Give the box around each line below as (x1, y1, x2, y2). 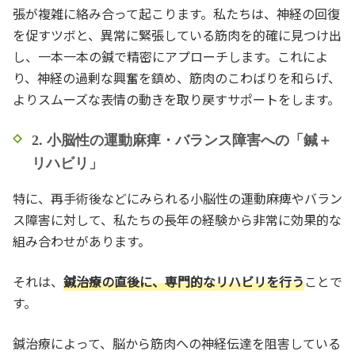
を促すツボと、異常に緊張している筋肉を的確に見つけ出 (13, 25, 342, 44)
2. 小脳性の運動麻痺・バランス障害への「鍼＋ (32, 132, 332, 148)
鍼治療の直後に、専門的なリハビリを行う (63, 271, 304, 291)
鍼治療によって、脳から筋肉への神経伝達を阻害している (13, 333, 341, 353)
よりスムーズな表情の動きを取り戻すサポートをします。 (13, 89, 340, 109)
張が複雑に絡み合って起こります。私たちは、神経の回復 (13, 3, 340, 23)
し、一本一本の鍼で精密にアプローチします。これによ (13, 46, 328, 66)
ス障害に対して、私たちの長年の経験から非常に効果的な (13, 209, 342, 229)
